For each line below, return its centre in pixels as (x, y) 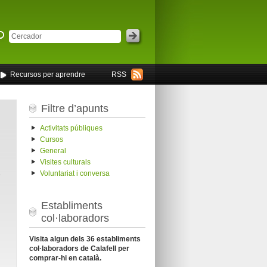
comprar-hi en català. (65, 258)
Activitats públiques (71, 128)
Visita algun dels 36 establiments (85, 239)
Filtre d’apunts (74, 108)
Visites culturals (65, 162)
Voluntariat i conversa (74, 174)
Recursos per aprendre (47, 74)
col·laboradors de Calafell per (79, 248)
